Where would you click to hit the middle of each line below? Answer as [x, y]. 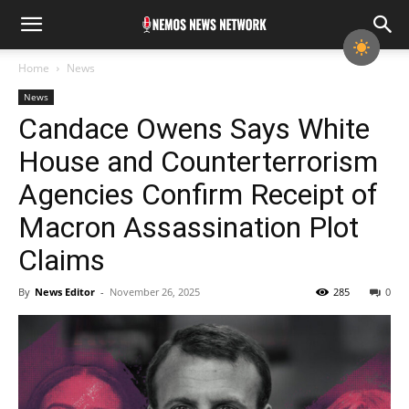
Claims [62, 260]
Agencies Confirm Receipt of [198, 194]
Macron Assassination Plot [189, 227]
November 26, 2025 [155, 292]
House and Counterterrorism [198, 162]
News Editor [65, 292]
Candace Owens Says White [194, 129]
